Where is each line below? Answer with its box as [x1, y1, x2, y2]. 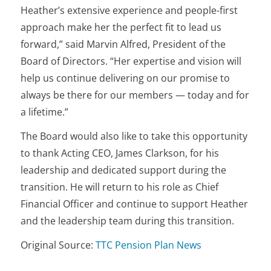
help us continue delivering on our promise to [21, 71, 230, 85]
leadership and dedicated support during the [21, 163, 227, 177]
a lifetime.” [21, 105, 69, 119]
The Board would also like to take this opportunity [21, 129, 248, 143]
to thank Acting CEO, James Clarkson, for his [21, 146, 220, 160]
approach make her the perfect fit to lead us [21, 21, 222, 34]
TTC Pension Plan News [96, 238, 202, 252]
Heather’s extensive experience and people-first [21, 4, 238, 17]
